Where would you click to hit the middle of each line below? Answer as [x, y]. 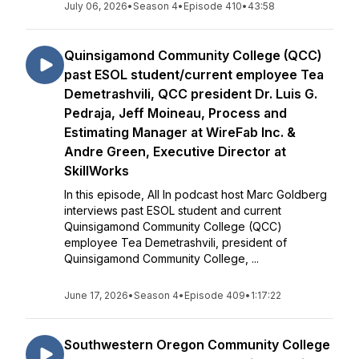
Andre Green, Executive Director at [175, 151]
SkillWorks [97, 171]
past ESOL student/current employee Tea [194, 75]
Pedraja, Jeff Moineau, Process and [175, 113]
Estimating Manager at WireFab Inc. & [180, 132]
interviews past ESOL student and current [173, 210]
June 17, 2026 [96, 295]
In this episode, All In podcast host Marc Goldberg [196, 194]
